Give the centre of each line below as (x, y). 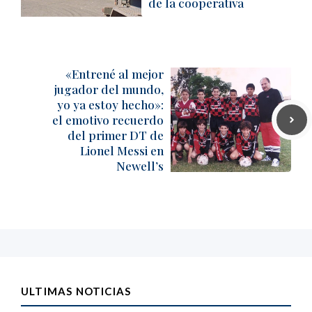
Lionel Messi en (122, 150)
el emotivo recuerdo (108, 120)
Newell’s (140, 166)
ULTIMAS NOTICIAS (76, 291)
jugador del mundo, (109, 89)
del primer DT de (116, 135)
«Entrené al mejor (115, 74)
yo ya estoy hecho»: (110, 104)
